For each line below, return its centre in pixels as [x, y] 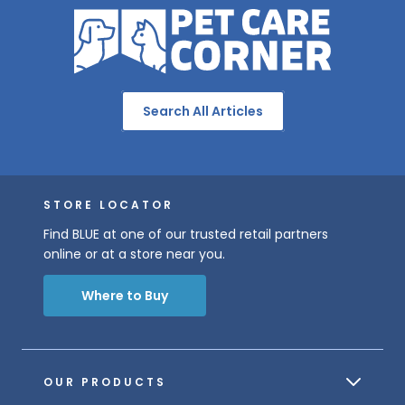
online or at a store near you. [134, 254]
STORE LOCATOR [108, 204]
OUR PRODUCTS [105, 381]
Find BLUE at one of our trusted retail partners [186, 234]
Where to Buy [125, 295]
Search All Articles [202, 111]
